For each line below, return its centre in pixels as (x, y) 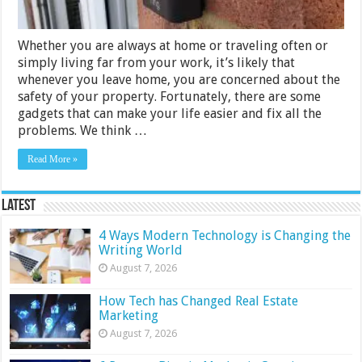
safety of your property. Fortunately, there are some (170, 96)
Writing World (143, 250)
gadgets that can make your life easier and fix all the (170, 113)
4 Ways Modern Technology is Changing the (225, 235)
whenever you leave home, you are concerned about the (179, 79)
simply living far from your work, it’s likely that (157, 62)
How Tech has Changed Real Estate (199, 301)
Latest (19, 206)
